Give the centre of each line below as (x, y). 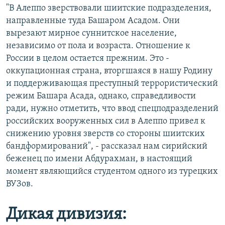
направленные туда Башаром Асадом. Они (93, 21)
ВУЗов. (20, 184)
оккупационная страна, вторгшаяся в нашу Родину (109, 71)
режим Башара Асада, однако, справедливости (101, 96)
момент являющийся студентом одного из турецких (112, 172)
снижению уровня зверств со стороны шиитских (105, 134)
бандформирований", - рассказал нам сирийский (107, 147)
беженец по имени (44, 159)
